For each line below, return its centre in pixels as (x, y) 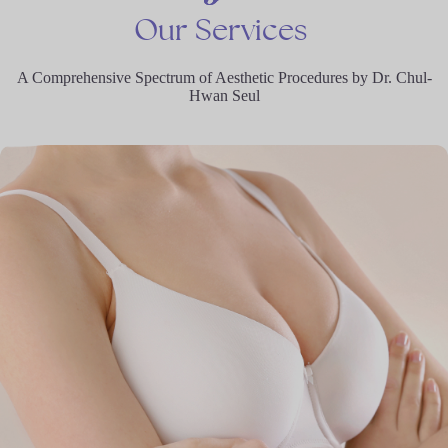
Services (251, 29)
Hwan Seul (224, 95)
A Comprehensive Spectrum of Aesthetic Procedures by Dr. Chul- (224, 77)
